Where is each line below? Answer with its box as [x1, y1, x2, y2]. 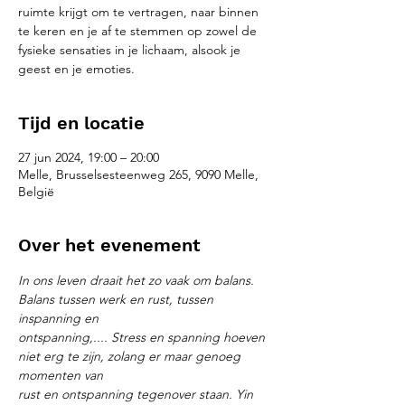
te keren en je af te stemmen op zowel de [18, 23, 257, 39]
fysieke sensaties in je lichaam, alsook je [18, 42, 240, 58]
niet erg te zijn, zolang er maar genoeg [18, 348, 244, 364]
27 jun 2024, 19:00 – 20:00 [18, 149, 159, 165]
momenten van [18, 367, 103, 383]
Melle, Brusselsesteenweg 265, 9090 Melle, [18, 166, 259, 183]
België [18, 184, 54, 200]
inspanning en [18, 310, 99, 326]
